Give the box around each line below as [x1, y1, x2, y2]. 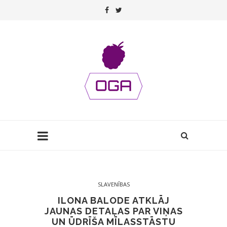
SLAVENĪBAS [97, 180, 130, 188]
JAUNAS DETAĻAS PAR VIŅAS [44, 206, 183, 216]
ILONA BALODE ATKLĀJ [57, 195, 170, 206]
